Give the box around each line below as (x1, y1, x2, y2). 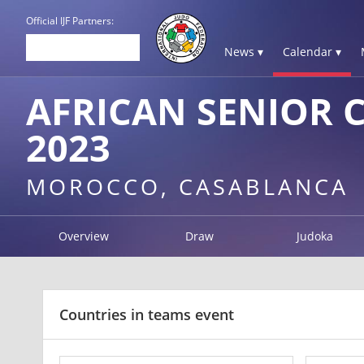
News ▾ (224, 44, 263, 59)
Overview (58, 228, 110, 244)
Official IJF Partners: (26, 14, 114, 28)
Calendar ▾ (283, 44, 341, 59)
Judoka (297, 228, 334, 244)
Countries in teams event (59, 305, 234, 324)
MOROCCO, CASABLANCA (26, 171, 349, 201)
